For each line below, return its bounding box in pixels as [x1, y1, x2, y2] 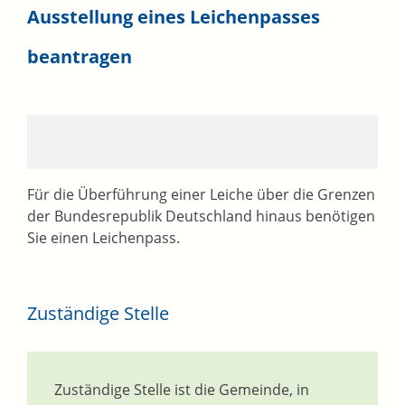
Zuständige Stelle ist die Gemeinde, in [54, 380, 309, 400]
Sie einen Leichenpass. [27, 228, 180, 249]
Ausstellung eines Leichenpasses [27, 5, 320, 30]
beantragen [27, 44, 132, 70]
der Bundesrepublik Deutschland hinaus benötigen [27, 206, 375, 227]
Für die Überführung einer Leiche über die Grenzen [27, 184, 375, 205]
